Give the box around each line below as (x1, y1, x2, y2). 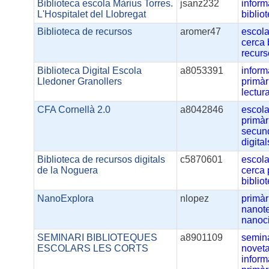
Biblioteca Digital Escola (37, 65, 142, 76)
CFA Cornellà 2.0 (37, 104, 111, 115)
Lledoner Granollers (37, 76, 122, 87)
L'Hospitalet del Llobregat (37, 9, 147, 20)
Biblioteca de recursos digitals (37, 154, 166, 165)
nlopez (180, 193, 210, 204)
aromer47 (180, 26, 222, 37)
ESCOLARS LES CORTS (37, 243, 149, 254)
